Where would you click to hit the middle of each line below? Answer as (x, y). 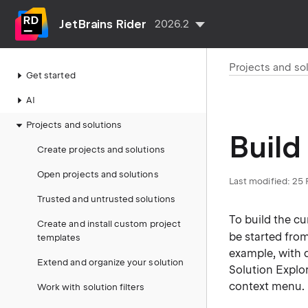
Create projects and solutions (101, 150)
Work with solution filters (91, 287)
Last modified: (260, 181)
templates (59, 238)
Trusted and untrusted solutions (106, 199)
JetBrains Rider (103, 24)
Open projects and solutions (98, 174)
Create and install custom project (109, 224)
